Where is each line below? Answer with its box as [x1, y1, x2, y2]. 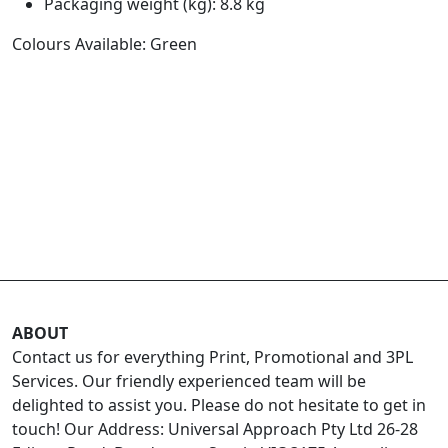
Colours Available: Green [12, 32, 197, 55]
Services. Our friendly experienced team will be [12, 369, 366, 392]
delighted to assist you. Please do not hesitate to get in [12, 393, 426, 416]
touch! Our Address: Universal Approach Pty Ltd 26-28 [12, 417, 418, 440]
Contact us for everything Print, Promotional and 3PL [12, 345, 413, 368]
